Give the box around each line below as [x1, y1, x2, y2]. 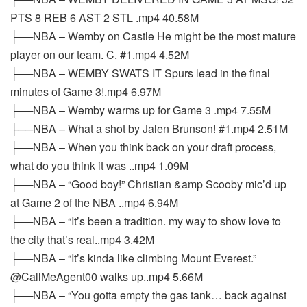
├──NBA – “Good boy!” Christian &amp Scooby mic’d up [10, 176, 286, 192]
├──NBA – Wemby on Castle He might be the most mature [10, 28, 296, 44]
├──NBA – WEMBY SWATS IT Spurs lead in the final [10, 65, 270, 81]
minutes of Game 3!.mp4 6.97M [10, 84, 161, 99]
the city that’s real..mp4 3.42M [10, 232, 154, 247]
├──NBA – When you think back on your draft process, [10, 139, 276, 155]
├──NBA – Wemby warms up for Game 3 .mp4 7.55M [10, 102, 271, 118]
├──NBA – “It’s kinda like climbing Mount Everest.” [10, 250, 256, 266]
